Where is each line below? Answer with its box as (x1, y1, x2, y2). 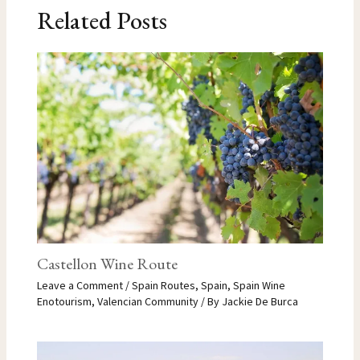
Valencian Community (96, 293, 198, 309)
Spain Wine (232, 277, 285, 292)
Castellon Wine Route (36, 252, 178, 274)
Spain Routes (131, 277, 195, 292)
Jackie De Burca (221, 293, 298, 309)
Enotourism (36, 293, 92, 309)
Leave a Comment (36, 277, 123, 292)
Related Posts (36, 5, 167, 37)
